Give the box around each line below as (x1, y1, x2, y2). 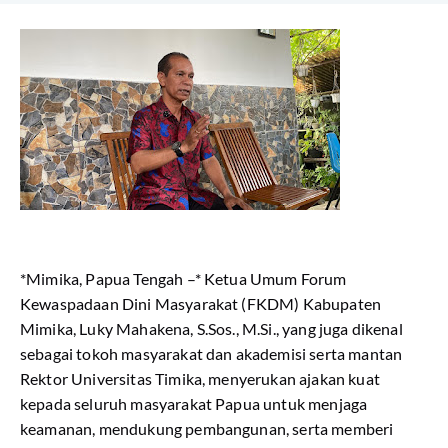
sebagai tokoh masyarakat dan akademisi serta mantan (20, 344, 403, 363)
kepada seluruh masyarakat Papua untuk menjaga (20, 394, 368, 413)
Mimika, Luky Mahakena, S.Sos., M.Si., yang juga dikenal (20, 319, 403, 338)
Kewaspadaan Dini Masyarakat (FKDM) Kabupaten (20, 294, 382, 313)
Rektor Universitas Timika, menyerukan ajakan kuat (20, 369, 380, 388)
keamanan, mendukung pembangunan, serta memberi (20, 419, 394, 438)
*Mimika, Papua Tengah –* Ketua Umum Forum (20, 269, 347, 288)
